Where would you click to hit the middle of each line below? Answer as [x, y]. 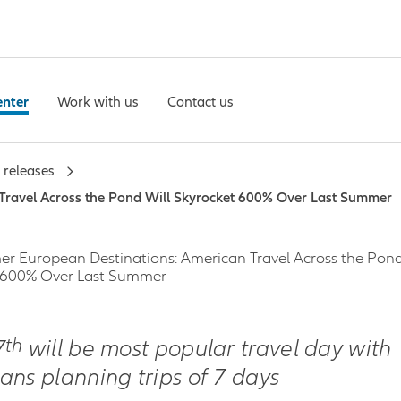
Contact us [200, 102]
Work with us [98, 102]
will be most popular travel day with [207, 349]
